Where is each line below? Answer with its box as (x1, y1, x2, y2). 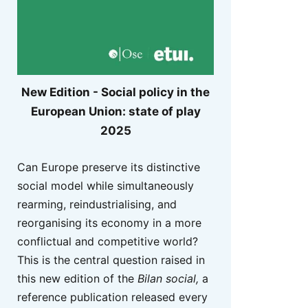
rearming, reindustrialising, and (17, 197, 177, 211)
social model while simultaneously (17, 178, 194, 192)
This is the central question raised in (17, 252, 205, 267)
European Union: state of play (30, 104, 201, 119)
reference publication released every (17, 289, 208, 304)
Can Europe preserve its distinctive (17, 159, 200, 174)
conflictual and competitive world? (17, 234, 198, 248)
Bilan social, (137, 271, 199, 285)
